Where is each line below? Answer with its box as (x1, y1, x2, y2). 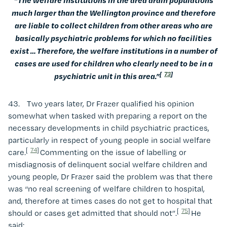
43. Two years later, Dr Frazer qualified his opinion (8, 98, 194, 108)
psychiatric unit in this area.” (54, 70, 160, 81)
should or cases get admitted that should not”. (8, 208, 177, 218)
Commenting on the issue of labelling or (40, 147, 186, 157)
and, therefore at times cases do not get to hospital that (8, 196, 212, 206)
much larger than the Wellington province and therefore (11, 7, 216, 18)
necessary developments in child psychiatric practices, (8, 123, 209, 133)
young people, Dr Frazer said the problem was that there (8, 171, 213, 181)
